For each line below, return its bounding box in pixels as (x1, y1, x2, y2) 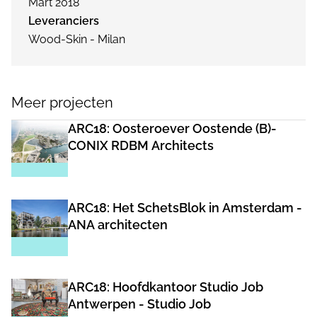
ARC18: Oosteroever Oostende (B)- (68, 121, 277, 136)
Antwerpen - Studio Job (68, 296, 211, 311)
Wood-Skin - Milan (28, 33, 125, 46)
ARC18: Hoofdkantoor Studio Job (68, 279, 263, 294)
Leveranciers (28, 14, 99, 28)
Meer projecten (11, 94, 113, 111)
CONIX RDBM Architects (68, 138, 214, 153)
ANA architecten (68, 217, 168, 232)
